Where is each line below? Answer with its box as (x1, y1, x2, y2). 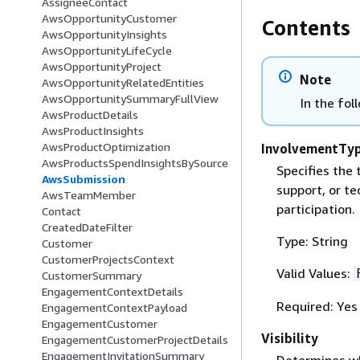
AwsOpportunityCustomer (42, 11, 177, 26)
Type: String (276, 232, 348, 249)
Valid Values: (276, 264, 354, 281)
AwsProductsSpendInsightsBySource (42, 156, 228, 170)
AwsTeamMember (42, 188, 136, 202)
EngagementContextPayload (42, 301, 187, 315)
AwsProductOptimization (42, 140, 170, 154)
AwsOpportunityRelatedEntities (42, 76, 204, 90)
